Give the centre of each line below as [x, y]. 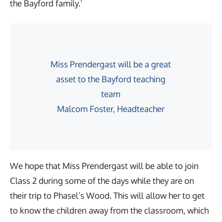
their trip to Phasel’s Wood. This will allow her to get [107, 196]
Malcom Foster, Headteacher [111, 109]
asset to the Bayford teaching [111, 79]
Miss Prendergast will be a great [111, 64]
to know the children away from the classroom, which [109, 211]
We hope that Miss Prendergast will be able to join [104, 166]
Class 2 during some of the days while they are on [102, 181]
